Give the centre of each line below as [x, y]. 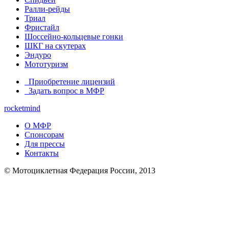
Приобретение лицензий [71, 82]
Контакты [42, 153]
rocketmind [22, 108]
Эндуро [38, 55]
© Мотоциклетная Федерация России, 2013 [80, 171]
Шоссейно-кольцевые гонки [74, 37]
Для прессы [45, 144]
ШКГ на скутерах [55, 46]
